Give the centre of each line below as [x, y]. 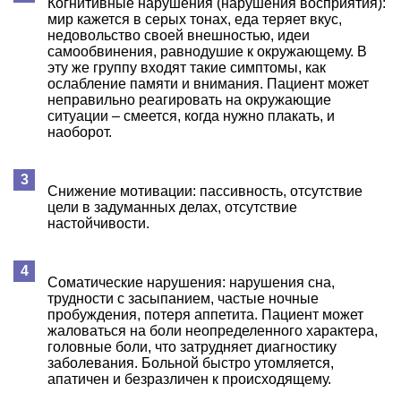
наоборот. [80, 132]
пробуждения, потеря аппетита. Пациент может [205, 314]
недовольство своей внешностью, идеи [179, 35]
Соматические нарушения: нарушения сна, [191, 282]
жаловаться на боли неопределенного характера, [213, 330]
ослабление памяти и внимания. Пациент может [208, 83]
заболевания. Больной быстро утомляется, [191, 363]
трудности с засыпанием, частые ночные [183, 298]
